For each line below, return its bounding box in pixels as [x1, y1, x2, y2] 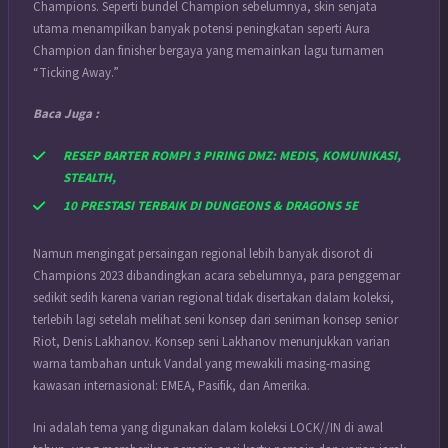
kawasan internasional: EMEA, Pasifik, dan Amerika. [33, 377, 310, 396]
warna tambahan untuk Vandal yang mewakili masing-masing [33, 355, 370, 374]
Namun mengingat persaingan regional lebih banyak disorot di [33, 245, 373, 264]
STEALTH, [63, 168, 116, 187]
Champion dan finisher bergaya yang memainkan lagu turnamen [33, 41, 384, 60]
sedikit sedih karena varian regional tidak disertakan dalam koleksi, [33, 289, 394, 308]
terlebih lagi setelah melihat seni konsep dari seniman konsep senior [33, 311, 398, 330]
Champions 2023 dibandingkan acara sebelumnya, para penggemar [33, 267, 400, 286]
